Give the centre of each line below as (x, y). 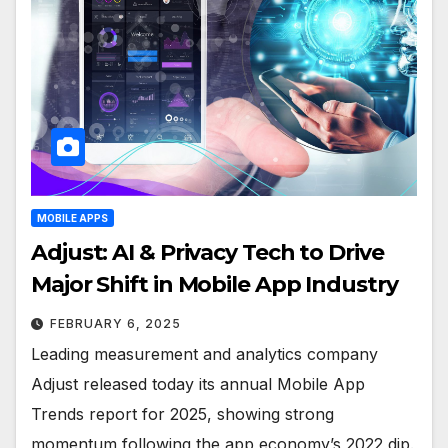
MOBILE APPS (72, 217)
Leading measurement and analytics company (204, 353)
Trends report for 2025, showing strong (182, 413)
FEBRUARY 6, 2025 (115, 323)
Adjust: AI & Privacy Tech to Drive (207, 252)
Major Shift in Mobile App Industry (214, 284)
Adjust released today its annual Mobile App (198, 383)
